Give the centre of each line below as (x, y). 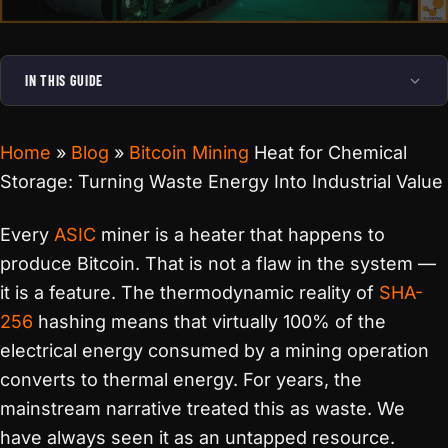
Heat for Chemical (328, 152)
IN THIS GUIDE (64, 80)
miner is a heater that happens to (240, 234)
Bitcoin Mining (189, 152)
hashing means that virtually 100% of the (209, 321)
